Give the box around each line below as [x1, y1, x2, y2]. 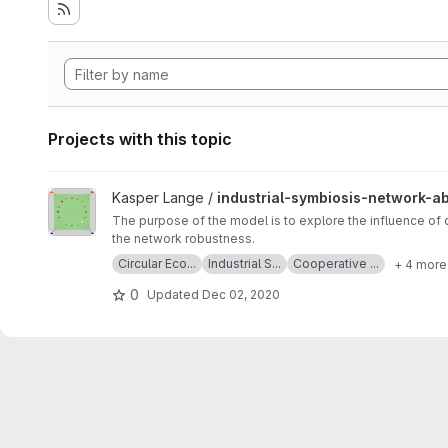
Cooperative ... [293, 256, 379, 271]
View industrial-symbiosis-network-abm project [47, 189, 357, 206]
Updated [147, 286, 202, 302]
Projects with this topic [48, 129, 232, 149]
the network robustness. [112, 231, 255, 246]
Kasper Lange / [112, 189, 217, 206]
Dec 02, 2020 [202, 286, 280, 302]
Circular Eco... [118, 256, 196, 271]
